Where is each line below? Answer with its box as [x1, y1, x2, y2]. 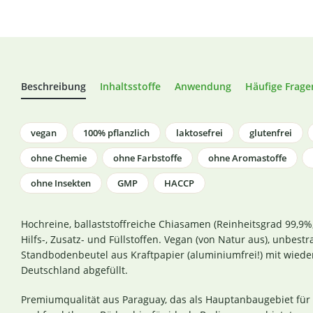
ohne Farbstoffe [113, 152, 182, 164]
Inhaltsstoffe [100, 80, 161, 93]
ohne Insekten [31, 177, 91, 189]
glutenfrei [249, 126, 292, 139]
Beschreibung [21, 80, 86, 93]
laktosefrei [176, 126, 223, 139]
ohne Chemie [31, 152, 87, 164]
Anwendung [175, 80, 231, 93]
